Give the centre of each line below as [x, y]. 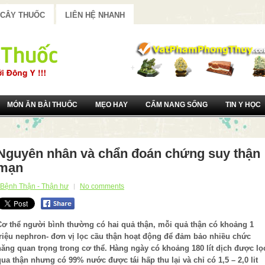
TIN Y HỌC [243, 105]
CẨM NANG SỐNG [177, 105]
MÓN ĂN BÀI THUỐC [42, 105]
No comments [102, 186]
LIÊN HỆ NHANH [95, 15]
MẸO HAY [112, 105]
